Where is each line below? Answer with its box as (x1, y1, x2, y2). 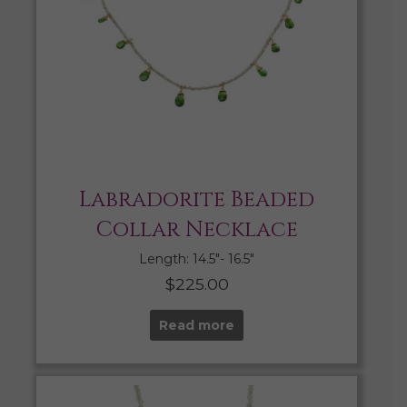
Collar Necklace (95, 215, 298, 245)
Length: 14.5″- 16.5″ (139, 251, 254, 268)
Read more (159, 317, 234, 334)
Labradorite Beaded (79, 185, 314, 215)
